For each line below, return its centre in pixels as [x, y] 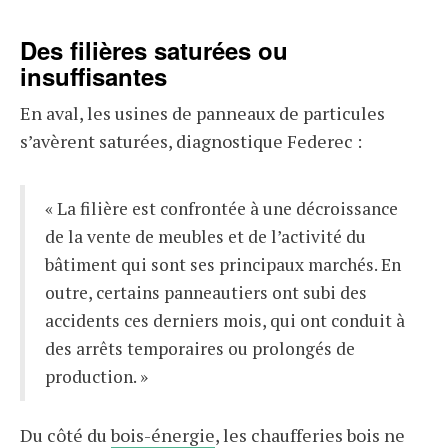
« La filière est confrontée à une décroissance [221, 208]
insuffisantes [93, 76]
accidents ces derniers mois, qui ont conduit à [225, 320]
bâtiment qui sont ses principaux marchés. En [223, 264]
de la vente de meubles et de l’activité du [205, 236]
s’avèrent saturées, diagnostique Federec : [191, 141]
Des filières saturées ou [154, 50]
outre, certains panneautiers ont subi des [206, 292]
